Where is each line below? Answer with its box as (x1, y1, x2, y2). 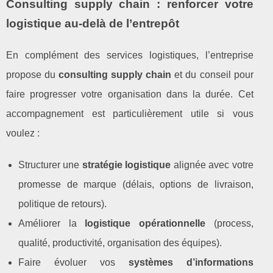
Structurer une (18, 159, 82, 170)
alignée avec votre (171, 159, 253, 170)
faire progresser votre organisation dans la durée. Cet (6, 88, 253, 99)
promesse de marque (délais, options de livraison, (18, 179, 253, 190)
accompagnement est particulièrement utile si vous (6, 108, 253, 119)
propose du (6, 69, 59, 80)
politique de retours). (18, 198, 107, 209)
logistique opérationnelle (85, 218, 205, 229)
